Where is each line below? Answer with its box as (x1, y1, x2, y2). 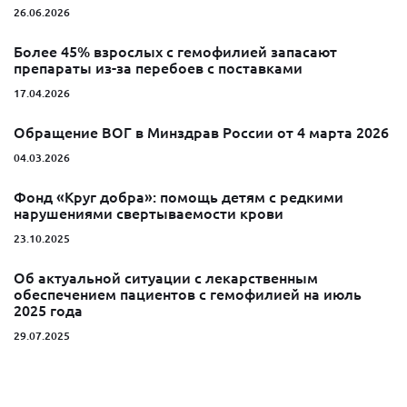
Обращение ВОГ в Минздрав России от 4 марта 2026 (14, 124, 389, 142)
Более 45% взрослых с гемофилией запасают (14, 44, 337, 61)
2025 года (14, 303, 83, 320)
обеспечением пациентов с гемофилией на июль (14, 286, 362, 303)
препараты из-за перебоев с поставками (14, 60, 303, 77)
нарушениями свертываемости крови (14, 205, 283, 223)
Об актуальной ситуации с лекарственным (14, 270, 318, 287)
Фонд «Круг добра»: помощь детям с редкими (14, 189, 343, 206)
